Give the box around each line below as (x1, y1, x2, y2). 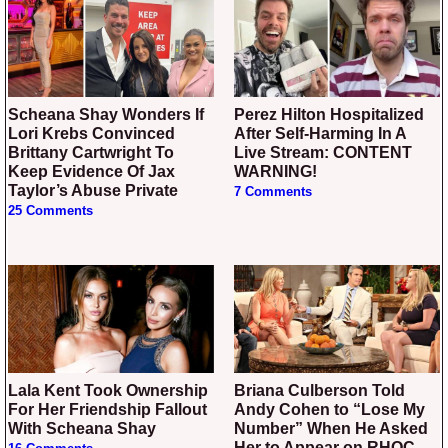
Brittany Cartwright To (8, 144, 174, 162)
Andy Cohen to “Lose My (234, 401, 425, 419)
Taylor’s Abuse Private (8, 182, 178, 200)
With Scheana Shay (8, 420, 156, 438)
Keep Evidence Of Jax (8, 163, 175, 181)
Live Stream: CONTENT (234, 144, 412, 162)
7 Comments (234, 185, 312, 200)
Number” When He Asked (234, 420, 428, 438)
